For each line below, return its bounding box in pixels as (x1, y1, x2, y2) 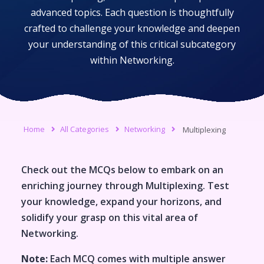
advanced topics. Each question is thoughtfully (30, 6, 234, 19)
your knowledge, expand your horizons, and (21, 194, 222, 208)
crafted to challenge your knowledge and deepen (24, 22, 240, 35)
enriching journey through (21, 179, 146, 192)
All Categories (60, 123, 109, 134)
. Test (203, 179, 229, 192)
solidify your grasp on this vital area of (21, 210, 198, 224)
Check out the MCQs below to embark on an (21, 163, 223, 176)
